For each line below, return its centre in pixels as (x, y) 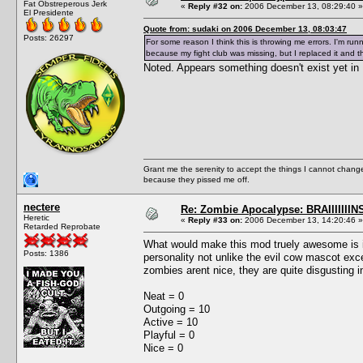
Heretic (36, 217)
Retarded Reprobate (62, 226)
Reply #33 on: (215, 220)
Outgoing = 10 (177, 309)
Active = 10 (171, 322)
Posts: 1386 (46, 253)
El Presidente (49, 12)
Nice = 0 (163, 348)
